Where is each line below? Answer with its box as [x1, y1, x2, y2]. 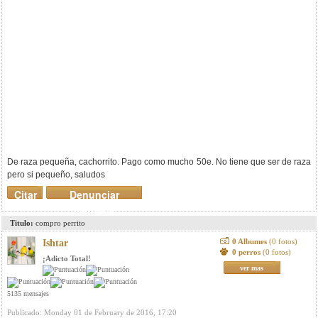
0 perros [231, 248, 263, 256]
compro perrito [33, 219, 85, 227]
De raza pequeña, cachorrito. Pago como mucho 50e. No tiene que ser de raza [7, 157, 311, 167]
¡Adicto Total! [43, 254, 91, 263]
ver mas [240, 264, 264, 272]
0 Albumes [231, 237, 269, 246]
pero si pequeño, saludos [7, 170, 105, 180]
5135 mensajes [7, 290, 49, 297]
